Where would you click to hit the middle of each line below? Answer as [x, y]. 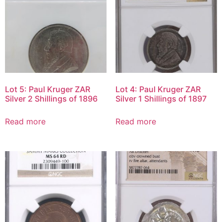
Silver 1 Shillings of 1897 [161, 98]
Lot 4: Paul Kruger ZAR [158, 89]
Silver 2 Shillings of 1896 [51, 98]
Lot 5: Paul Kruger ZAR [48, 89]
